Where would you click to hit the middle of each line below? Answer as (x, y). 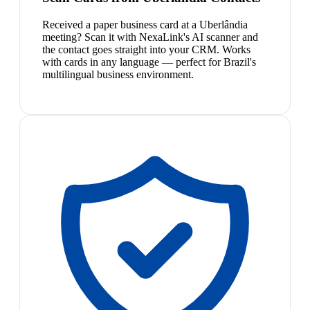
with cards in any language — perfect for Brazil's (149, 62)
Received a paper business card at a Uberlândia (145, 25)
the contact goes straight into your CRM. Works (146, 50)
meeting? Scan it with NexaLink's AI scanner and (150, 37)
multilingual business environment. (118, 75)
